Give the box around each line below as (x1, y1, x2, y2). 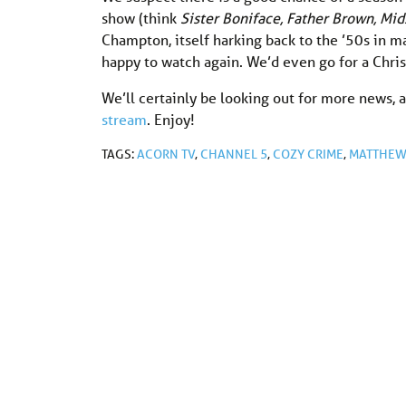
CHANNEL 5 (200, 145, 267, 162)
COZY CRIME (273, 145, 343, 162)
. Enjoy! (147, 109, 195, 129)
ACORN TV (137, 145, 195, 162)
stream (101, 109, 147, 129)
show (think (101, 7, 180, 27)
